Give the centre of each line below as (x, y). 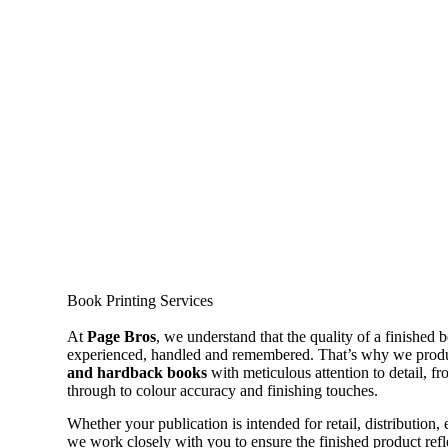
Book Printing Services (140, 300)
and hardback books (137, 372)
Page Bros (122, 336)
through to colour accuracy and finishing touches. (223, 390)
